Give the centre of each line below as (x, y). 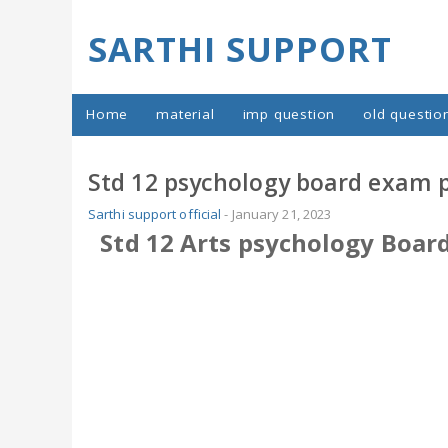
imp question (289, 114)
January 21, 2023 (281, 214)
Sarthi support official (155, 214)
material (185, 114)
